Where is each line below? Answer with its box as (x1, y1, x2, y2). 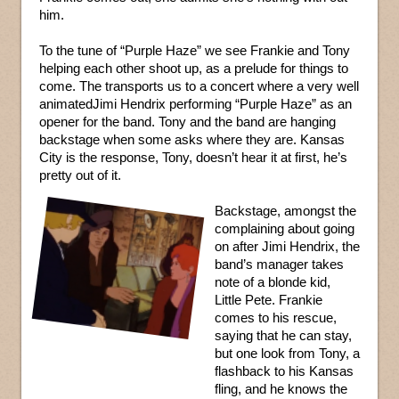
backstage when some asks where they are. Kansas (39, 132, 345, 148)
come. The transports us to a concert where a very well (39, 78, 359, 94)
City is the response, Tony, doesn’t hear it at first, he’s (39, 150, 347, 166)
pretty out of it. (39, 167, 121, 183)
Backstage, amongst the (215, 203, 356, 219)
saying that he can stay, (215, 328, 352, 344)
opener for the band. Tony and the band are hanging (39, 114, 336, 130)
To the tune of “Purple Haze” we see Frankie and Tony (39, 43, 350, 59)
